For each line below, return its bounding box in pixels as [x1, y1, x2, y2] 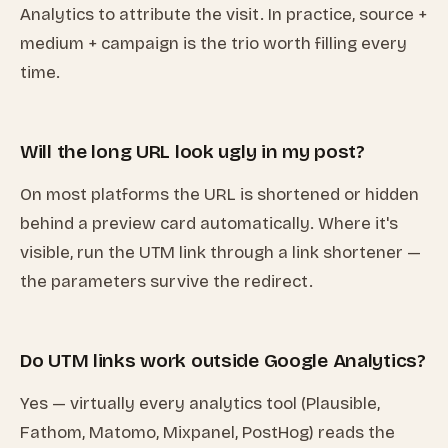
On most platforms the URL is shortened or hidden [20, 184, 419, 205]
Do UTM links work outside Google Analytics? [20, 349, 426, 372]
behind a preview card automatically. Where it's [20, 213, 398, 234]
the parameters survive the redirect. [20, 271, 313, 292]
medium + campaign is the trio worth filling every [20, 33, 407, 54]
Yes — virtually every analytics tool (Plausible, [20, 393, 380, 414]
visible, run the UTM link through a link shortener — [20, 242, 421, 263]
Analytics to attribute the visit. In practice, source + [20, 4, 427, 25]
